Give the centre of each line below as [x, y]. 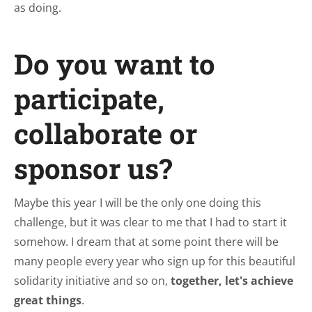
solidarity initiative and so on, [92, 281]
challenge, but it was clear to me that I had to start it [150, 222]
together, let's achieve [232, 281]
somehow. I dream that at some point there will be [146, 242]
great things [48, 300]
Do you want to [115, 64]
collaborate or [106, 133]
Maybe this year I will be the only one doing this [138, 203]
